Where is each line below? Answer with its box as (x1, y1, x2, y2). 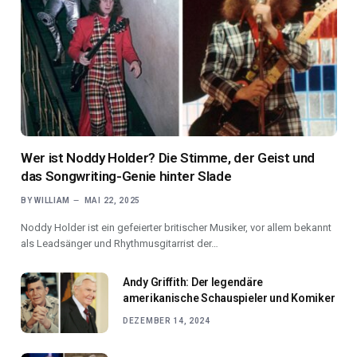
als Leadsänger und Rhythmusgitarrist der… (21, 237, 218, 250)
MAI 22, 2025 (84, 196, 141, 206)
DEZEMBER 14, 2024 (123, 316, 210, 326)
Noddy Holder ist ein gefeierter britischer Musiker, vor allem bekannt (21, 222, 331, 234)
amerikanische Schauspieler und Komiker (123, 292, 335, 305)
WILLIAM (34, 196, 71, 206)
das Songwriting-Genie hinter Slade (21, 168, 232, 185)
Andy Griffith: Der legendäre (123, 276, 264, 289)
